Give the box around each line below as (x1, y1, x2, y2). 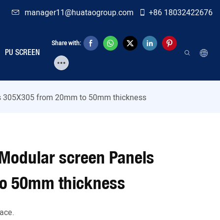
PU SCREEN (5, 49, 40, 56)
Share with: (51, 38, 81, 48)
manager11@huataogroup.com (25, 7, 136, 19)
